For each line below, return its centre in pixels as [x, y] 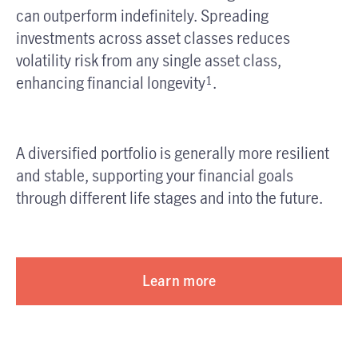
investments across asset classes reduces [153, 38]
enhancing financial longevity [111, 82]
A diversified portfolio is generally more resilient [173, 153]
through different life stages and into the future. [171, 197]
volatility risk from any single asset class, [149, 60]
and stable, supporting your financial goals [155, 175]
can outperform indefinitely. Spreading [142, 15]
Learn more [179, 281]
